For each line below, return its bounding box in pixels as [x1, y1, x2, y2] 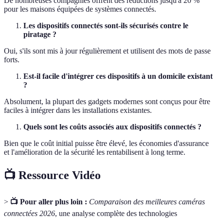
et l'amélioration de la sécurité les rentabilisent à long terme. [4, 148, 185, 157]
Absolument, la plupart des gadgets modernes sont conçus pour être [4, 97, 210, 106]
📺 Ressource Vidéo [4, 168, 101, 182]
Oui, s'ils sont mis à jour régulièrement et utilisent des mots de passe [4, 47, 211, 55]
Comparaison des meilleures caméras [89, 197, 205, 206]
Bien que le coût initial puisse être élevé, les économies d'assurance [4, 139, 209, 148]
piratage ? [23, 30, 56, 39]
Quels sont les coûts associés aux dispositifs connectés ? [23, 123, 201, 131]
